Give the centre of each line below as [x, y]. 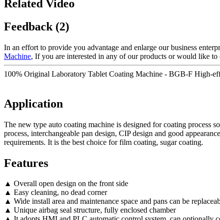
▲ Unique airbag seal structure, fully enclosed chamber [90, 210]
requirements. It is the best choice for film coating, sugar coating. [104, 142]
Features [26, 163]
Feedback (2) [37, 26]
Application [33, 103]
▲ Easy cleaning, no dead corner [55, 192]
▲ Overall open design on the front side [66, 184]
